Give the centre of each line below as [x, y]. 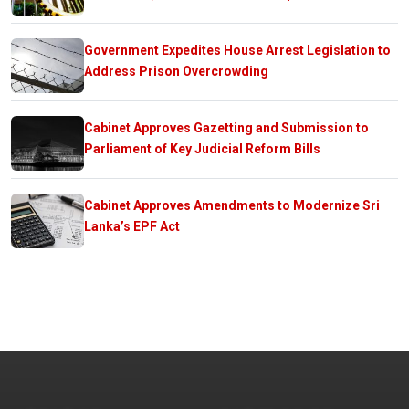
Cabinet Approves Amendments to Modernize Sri [232, 205]
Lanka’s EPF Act [132, 226]
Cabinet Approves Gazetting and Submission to [226, 127]
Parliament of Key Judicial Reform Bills [202, 148]
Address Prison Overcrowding [176, 71]
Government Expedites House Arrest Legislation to [237, 50]
